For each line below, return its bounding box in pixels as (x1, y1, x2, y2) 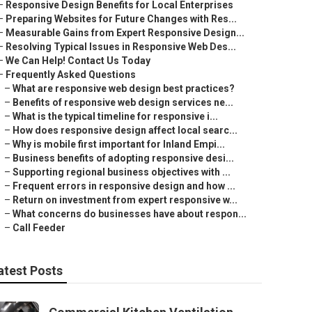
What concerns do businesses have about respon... (13, 208, 247, 219)
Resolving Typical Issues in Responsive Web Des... (6, 41, 236, 52)
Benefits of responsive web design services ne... (13, 97, 233, 108)
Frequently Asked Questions (6, 69, 136, 80)
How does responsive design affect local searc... (13, 125, 237, 136)
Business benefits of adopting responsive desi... (13, 153, 234, 164)
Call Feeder (13, 222, 65, 233)
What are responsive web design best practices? (13, 83, 235, 94)
